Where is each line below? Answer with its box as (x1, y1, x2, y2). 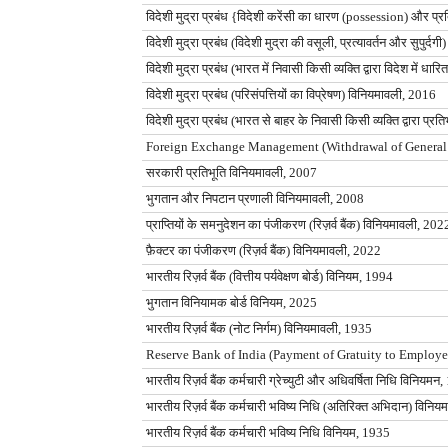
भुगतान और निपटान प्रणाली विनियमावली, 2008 (146, 192, 364, 207)
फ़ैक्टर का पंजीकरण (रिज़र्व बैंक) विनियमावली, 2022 (146, 244, 381, 259)
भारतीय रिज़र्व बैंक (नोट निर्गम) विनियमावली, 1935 (146, 322, 372, 337)
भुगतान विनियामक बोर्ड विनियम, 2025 (146, 296, 317, 311)
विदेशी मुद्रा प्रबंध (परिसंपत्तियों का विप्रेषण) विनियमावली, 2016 (146, 88, 436, 103)
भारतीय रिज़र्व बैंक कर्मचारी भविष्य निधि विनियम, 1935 (146, 426, 390, 441)
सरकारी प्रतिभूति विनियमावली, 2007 (146, 166, 317, 181)
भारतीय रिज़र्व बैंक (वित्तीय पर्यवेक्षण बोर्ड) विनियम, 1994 (146, 270, 393, 285)
